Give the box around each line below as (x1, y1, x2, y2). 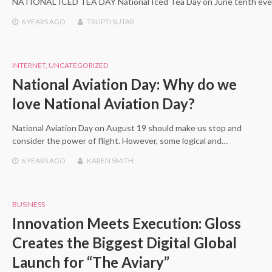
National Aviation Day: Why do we (12, 75, 237, 93)
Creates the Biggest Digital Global (12, 234, 237, 252)
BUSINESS (12, 200, 45, 209)
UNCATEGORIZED (49, 61, 108, 70)
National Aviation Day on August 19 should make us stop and (12, 123, 242, 134)
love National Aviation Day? (12, 95, 195, 113)
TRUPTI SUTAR (87, 17, 134, 27)
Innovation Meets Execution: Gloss (12, 214, 241, 233)
